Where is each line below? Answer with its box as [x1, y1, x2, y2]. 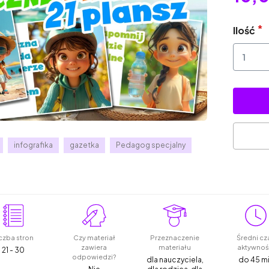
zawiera [81, 243, 107, 251]
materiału [159, 243, 192, 251]
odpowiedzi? [72, 252, 116, 261]
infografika [14, 140, 53, 150]
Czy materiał [73, 233, 115, 241]
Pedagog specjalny [116, 140, 186, 150]
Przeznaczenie [150, 233, 200, 241]
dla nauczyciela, [146, 255, 204, 264]
